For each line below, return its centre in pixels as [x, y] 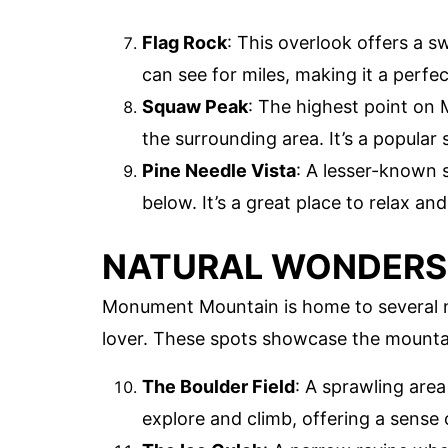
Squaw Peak [195, 106]
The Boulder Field [218, 387]
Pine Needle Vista [219, 170]
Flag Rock [184, 42]
